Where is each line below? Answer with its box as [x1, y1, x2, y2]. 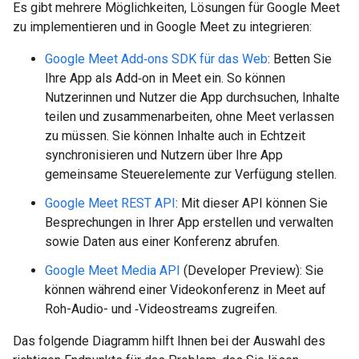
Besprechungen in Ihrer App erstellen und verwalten [45, 215, 333, 230]
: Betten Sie [268, 51, 332, 67]
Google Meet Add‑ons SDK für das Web [45, 51, 268, 67]
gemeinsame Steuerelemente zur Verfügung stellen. [45, 167, 337, 182]
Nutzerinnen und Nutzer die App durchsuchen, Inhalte [45, 90, 340, 105]
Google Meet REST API [45, 196, 175, 211]
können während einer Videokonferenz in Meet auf [45, 282, 326, 297]
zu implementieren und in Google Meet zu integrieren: [13, 19, 312, 34]
